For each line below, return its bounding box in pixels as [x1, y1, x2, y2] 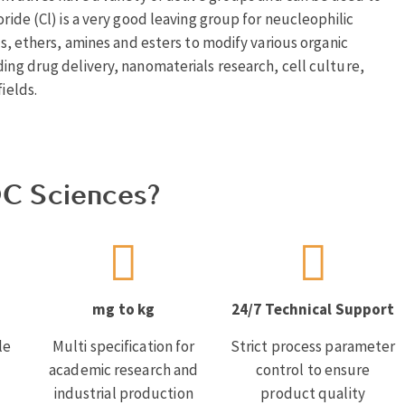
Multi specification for [52, 336, 195, 357]
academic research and [49, 360, 199, 381]
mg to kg [92, 299, 155, 320]
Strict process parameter [230, 336, 396, 357]
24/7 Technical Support [231, 299, 395, 320]
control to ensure [255, 360, 371, 381]
